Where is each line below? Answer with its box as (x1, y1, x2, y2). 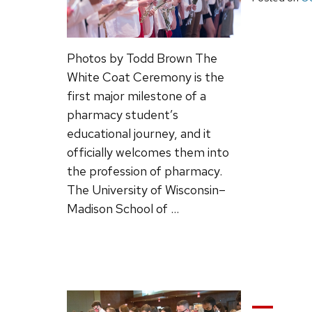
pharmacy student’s (67, 106, 178, 123)
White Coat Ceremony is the (67, 68, 224, 85)
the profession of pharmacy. (67, 162, 222, 179)
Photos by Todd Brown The (67, 49, 217, 66)
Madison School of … (67, 200, 179, 217)
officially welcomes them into (67, 143, 229, 160)
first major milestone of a (67, 87, 206, 104)
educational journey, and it (67, 125, 211, 141)
